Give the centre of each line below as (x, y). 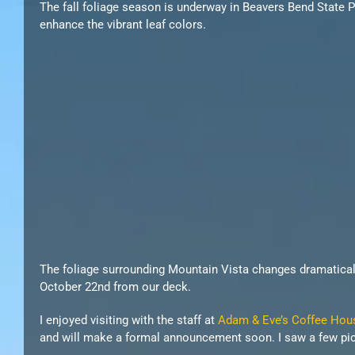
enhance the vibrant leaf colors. (123, 25)
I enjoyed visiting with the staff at (129, 321)
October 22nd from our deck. (115, 287)
